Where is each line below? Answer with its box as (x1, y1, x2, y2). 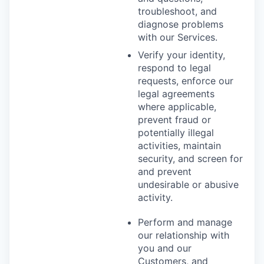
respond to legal (138, 61, 211, 74)
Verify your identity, (138, 48, 225, 61)
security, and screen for (138, 152, 243, 164)
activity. (138, 191, 173, 203)
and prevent (138, 165, 192, 177)
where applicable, (138, 100, 216, 113)
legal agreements (138, 87, 214, 100)
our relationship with (138, 229, 229, 241)
